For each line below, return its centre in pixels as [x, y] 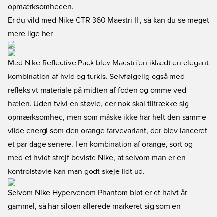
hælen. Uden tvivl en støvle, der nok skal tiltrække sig [98, 104]
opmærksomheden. [41, 7]
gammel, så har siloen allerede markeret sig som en [94, 206]
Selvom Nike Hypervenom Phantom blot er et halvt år [97, 193]
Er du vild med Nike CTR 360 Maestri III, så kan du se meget [108, 20]
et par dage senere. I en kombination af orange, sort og [100, 144]
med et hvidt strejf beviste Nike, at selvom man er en [97, 158]
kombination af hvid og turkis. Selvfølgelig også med [96, 77]
